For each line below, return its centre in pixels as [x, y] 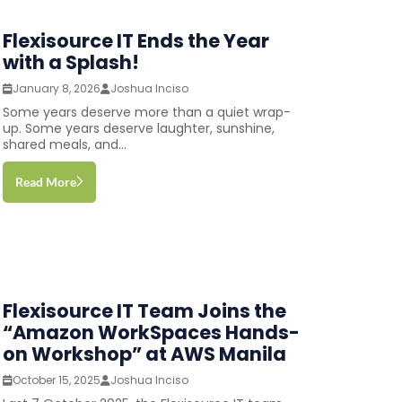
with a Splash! [70, 62]
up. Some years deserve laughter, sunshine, [138, 128]
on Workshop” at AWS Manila [144, 354]
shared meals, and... [64, 144]
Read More [45, 181]
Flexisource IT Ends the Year [135, 40]
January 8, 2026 [56, 88]
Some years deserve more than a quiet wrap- [146, 112]
